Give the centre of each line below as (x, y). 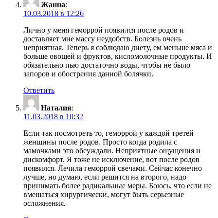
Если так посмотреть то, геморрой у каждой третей (109, 133)
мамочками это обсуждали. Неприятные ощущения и (112, 151)
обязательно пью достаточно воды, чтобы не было (107, 65)
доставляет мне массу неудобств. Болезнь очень (102, 39)
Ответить (39, 91)
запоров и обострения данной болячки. (88, 74)
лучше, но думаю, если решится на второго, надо (105, 177)
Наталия (56, 108)
